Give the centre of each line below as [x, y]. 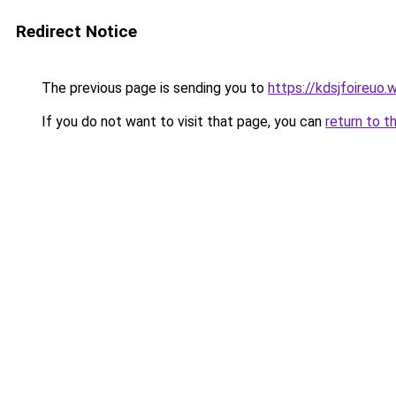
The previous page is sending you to [153, 88]
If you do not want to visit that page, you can [182, 122]
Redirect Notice [76, 31]
